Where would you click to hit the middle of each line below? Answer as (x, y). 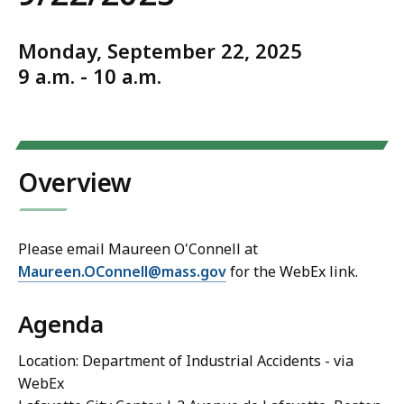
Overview (75, 183)
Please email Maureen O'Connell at (138, 249)
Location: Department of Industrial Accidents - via (186, 361)
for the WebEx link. (292, 272)
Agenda (61, 324)
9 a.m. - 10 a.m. (90, 76)
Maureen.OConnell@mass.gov (122, 272)
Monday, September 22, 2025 (160, 51)
